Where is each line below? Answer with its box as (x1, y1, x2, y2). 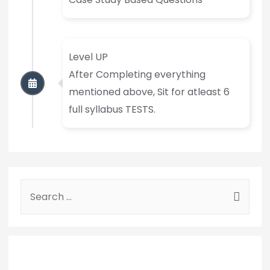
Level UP (68, 50, 108, 64)
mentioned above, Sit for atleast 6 (68, 85, 230, 99)
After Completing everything (68, 67, 206, 82)
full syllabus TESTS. (68, 102, 155, 117)
